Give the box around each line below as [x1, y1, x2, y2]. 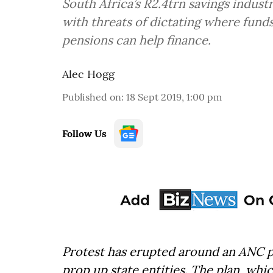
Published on [62, 91, 121, 103]
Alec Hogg [62, 67, 115, 81]
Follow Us [62, 127, 107, 140]
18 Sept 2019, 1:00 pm [126, 91, 222, 103]
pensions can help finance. [62, 32, 211, 48]
